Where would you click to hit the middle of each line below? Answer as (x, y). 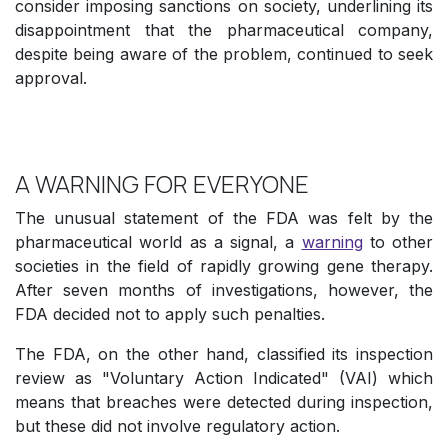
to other (397, 242)
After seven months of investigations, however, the (224, 290)
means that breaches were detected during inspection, (224, 402)
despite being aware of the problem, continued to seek (224, 54)
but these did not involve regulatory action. (177, 426)
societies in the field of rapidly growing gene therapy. (224, 266)
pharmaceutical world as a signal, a (158, 242)
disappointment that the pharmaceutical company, (224, 30)
